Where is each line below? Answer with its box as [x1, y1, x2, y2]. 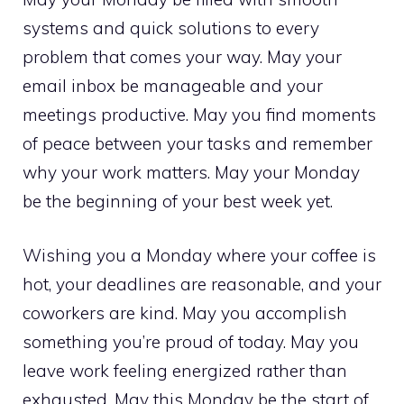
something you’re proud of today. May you [23, 331, 359, 353]
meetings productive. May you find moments [23, 103, 376, 125]
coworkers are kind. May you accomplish [23, 302, 347, 324]
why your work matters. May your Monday [23, 161, 360, 183]
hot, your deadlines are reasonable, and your [23, 273, 381, 295]
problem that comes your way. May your [23, 45, 342, 68]
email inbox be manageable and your [23, 74, 323, 96]
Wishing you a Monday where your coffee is [23, 244, 376, 266]
